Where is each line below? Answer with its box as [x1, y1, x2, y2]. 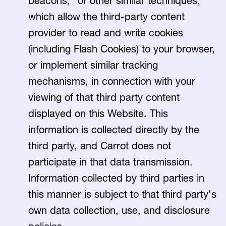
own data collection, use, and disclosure [28, 204, 210, 216]
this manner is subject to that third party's [28, 188, 216, 200]
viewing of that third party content [28, 91, 180, 103]
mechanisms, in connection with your [28, 75, 195, 87]
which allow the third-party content [28, 11, 185, 23]
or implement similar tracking [28, 59, 158, 71]
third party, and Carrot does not [28, 140, 171, 152]
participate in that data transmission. [28, 156, 193, 168]
